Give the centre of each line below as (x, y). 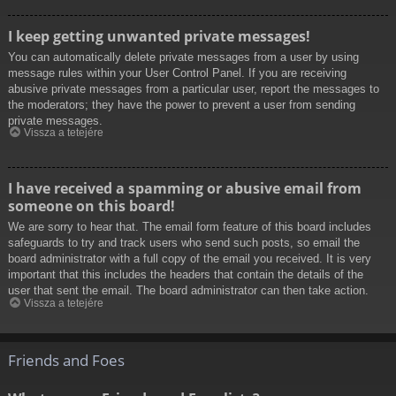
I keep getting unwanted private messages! (159, 36)
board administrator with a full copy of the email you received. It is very (190, 259)
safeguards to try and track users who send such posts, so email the (184, 243)
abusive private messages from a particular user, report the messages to (194, 88)
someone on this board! (91, 206)
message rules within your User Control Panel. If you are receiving (177, 72)
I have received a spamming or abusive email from (185, 189)
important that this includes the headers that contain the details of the (186, 275)
